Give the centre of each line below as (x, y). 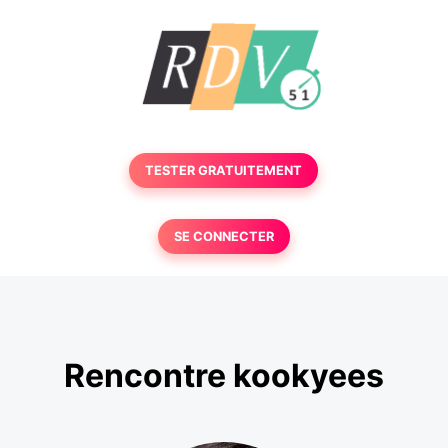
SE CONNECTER (223, 236)
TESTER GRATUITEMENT (224, 170)
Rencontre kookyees (224, 376)
